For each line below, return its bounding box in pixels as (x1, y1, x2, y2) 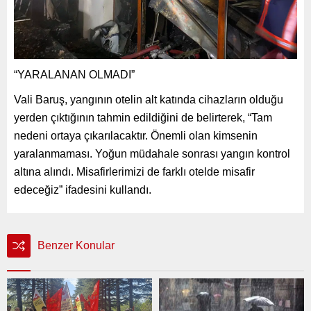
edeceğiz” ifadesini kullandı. (14, 183, 151, 196)
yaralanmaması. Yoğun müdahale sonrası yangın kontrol (14, 147, 290, 160)
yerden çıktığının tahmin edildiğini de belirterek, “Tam (14, 111, 272, 124)
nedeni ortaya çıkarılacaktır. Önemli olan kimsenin (14, 129, 258, 142)
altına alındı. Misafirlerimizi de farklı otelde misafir (14, 165, 255, 178)
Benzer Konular (37, 239, 115, 251)
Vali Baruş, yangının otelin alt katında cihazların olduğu (14, 93, 283, 106)
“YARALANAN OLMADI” (14, 68, 135, 81)
